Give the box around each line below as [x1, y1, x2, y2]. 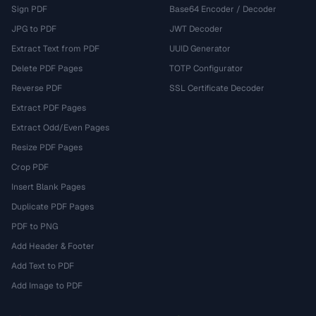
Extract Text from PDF [11, 43, 99, 54]
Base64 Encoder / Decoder [169, 4, 276, 15]
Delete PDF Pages [11, 63, 83, 74]
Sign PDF [11, 4, 47, 15]
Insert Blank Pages [11, 181, 85, 193]
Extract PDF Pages [11, 102, 86, 114]
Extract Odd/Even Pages [11, 122, 109, 133]
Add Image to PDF [11, 280, 83, 291]
